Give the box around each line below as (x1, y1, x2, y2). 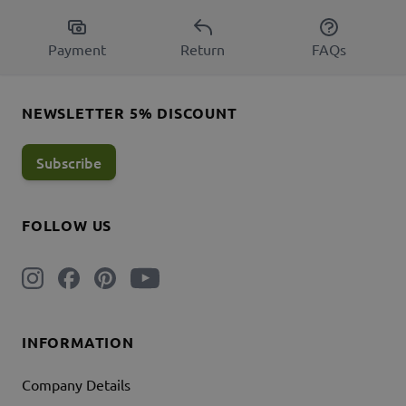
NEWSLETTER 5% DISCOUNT (22, 103, 237, 123)
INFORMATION (22, 333, 134, 353)
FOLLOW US (22, 216, 112, 236)
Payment (48, 40, 107, 59)
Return (180, 40, 226, 59)
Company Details (22, 375, 130, 394)
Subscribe (36, 152, 101, 173)
